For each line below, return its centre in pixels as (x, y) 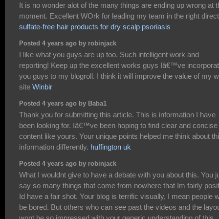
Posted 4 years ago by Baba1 (63, 103)
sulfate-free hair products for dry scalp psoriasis (95, 26)
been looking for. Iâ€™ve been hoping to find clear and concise (118, 126)
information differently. (55, 147)
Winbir (42, 87)
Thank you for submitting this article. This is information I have (117, 115)
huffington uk (111, 147)
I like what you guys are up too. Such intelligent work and (109, 54)
